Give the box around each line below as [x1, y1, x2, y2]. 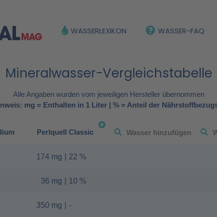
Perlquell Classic [37, 128, 94, 137]
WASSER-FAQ [158, 25, 204, 36]
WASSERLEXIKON [71, 25, 126, 36]
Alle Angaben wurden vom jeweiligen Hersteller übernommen [13, 90, 204, 99]
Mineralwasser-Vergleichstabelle [5, 64, 212, 82]
